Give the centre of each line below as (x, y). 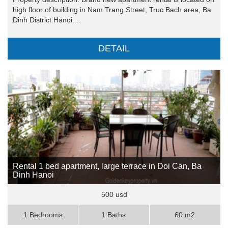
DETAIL (114, 49)
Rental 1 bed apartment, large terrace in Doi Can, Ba (107, 166)
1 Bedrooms (43, 215)
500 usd (114, 195)
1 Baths (114, 215)
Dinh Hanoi (33, 175)
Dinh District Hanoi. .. (47, 20)
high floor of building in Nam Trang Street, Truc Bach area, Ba (112, 10)
